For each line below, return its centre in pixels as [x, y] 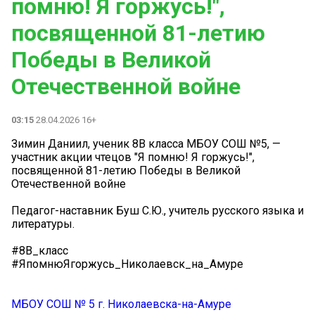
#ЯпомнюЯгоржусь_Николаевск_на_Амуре [127, 264]
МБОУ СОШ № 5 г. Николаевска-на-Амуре [121, 304]
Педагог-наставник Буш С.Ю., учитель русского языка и [157, 210]
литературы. [43, 224]
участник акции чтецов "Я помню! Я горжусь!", [133, 157]
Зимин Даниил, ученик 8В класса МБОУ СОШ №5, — [146, 143]
